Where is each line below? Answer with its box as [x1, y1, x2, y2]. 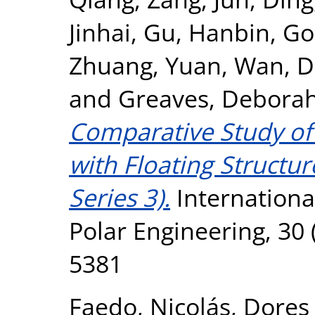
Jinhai [69, 15, 131, 49]
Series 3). [69, 181, 170, 214]
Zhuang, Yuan [69, 49, 221, 82]
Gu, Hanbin [143, 15, 270, 49]
